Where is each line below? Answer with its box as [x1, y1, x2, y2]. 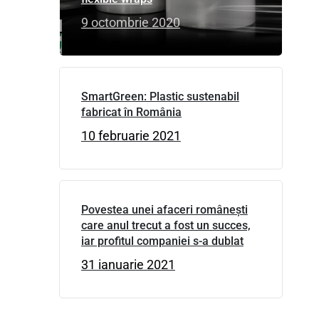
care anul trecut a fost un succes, [80, 218, 251, 232]
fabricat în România [80, 105, 182, 119]
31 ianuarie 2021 [80, 256, 175, 272]
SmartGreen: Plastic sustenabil [80, 89, 239, 103]
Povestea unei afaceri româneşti [80, 202, 248, 216]
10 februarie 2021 [80, 127, 181, 143]
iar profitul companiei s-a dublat [80, 234, 244, 248]
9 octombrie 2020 [80, 14, 180, 30]
